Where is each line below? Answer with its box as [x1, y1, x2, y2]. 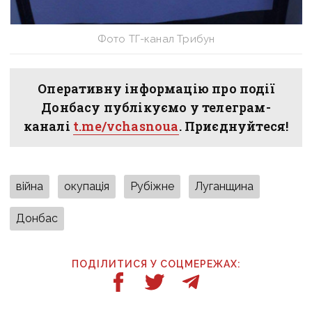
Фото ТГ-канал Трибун [97, 32, 215, 45]
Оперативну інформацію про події [38, 79, 274, 97]
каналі [23, 117, 74, 134]
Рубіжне [130, 179, 175, 193]
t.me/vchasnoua [73, 117, 179, 134]
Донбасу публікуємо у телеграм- [41, 98, 271, 116]
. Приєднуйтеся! [178, 117, 289, 134]
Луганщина [195, 179, 254, 193]
